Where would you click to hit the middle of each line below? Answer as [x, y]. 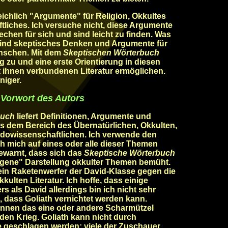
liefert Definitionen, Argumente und [83, 116]
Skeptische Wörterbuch [130, 153]
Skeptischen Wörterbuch [111, 53]
